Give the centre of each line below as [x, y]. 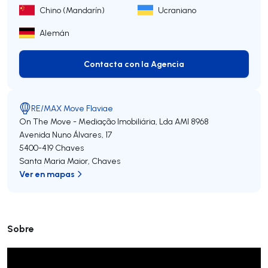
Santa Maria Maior [54, 161]
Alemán [54, 33]
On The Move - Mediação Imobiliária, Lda [96, 121]
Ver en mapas [47, 174]
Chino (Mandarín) [72, 10]
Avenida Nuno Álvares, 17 [66, 135]
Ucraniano [177, 10]
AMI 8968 [192, 121]
